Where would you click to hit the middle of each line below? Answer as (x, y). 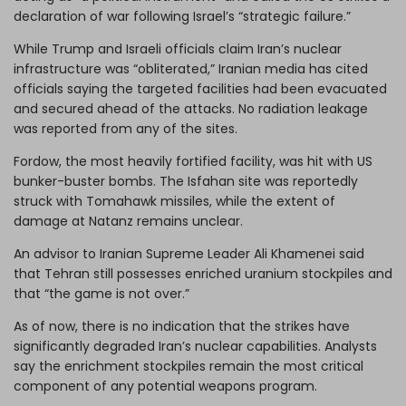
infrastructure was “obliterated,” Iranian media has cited (191, 68)
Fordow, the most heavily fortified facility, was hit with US (193, 161)
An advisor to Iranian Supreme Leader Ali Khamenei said (189, 253)
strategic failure (293, 16)
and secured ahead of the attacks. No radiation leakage (191, 108)
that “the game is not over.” (101, 293)
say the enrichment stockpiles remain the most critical (188, 366)
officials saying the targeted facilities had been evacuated (200, 88)
